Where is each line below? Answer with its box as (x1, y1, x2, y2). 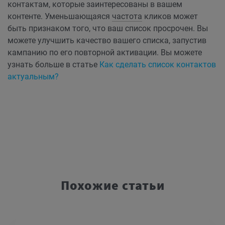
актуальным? (8, 72, 59, 82)
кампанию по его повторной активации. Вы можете (8, 48, 202, 58)
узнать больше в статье (8, 60, 99, 70)
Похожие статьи (60, 177, 165, 194)
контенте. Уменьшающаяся (8, 12, 112, 22)
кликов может (142, 12, 198, 22)
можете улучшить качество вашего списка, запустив (8, 36, 206, 46)
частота (112, 12, 142, 22)
